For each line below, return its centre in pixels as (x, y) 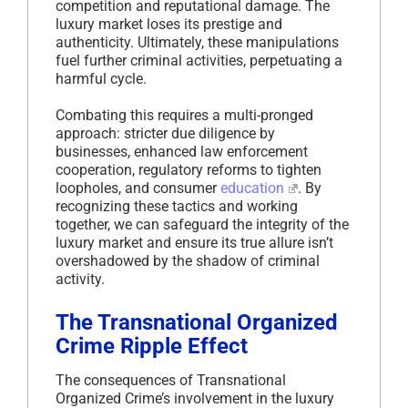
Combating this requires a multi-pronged (184, 115)
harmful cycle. (101, 78)
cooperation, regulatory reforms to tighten (189, 169)
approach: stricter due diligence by (165, 133)
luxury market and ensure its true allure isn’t (194, 242)
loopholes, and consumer (138, 188)
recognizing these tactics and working (177, 206)
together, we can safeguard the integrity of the (202, 224)
